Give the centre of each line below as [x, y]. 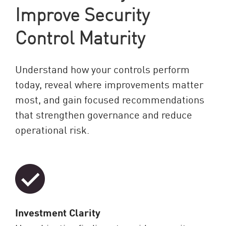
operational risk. [52, 129]
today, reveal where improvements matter [109, 84]
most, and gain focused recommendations [110, 99]
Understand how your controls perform [102, 69]
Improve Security [82, 13]
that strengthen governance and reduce [104, 114]
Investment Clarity [58, 212]
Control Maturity [80, 37]
